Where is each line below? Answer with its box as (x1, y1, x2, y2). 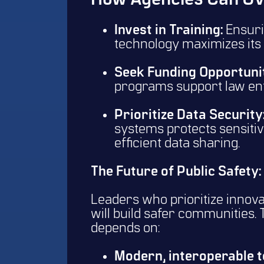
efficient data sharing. (114, 137, 243, 151)
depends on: (91, 222, 163, 236)
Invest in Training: (114, 24, 223, 38)
